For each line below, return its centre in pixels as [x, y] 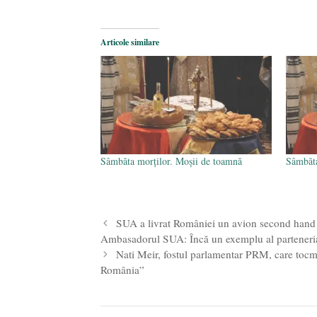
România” [122, 270]
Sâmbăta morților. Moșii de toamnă [171, 161]
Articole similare [130, 42]
